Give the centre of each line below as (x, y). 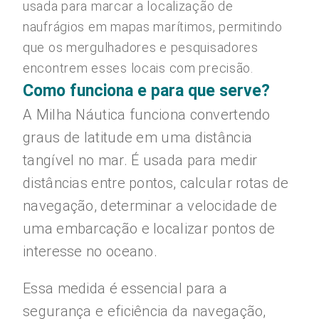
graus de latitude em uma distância (138, 137)
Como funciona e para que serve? (146, 91)
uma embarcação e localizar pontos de (149, 229)
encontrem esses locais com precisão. (138, 68)
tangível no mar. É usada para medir (140, 160)
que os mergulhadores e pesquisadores (141, 47)
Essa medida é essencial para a (125, 288)
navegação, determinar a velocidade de (150, 206)
